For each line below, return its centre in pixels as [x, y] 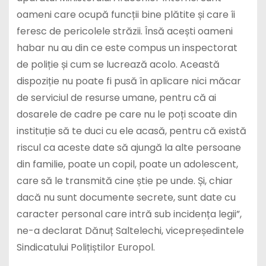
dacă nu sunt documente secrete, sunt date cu [126, 197]
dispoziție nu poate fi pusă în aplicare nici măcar [129, 81]
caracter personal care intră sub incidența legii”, [129, 214]
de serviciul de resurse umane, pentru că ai [116, 97]
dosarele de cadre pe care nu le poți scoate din [126, 114]
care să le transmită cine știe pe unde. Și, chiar [124, 180]
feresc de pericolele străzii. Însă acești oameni [124, 31]
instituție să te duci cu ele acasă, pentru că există [131, 131]
